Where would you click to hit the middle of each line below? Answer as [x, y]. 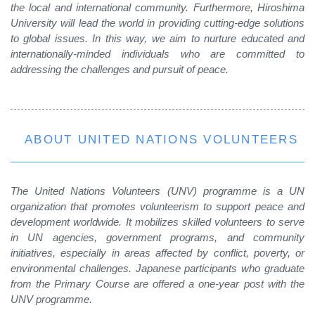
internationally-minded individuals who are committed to [157, 54]
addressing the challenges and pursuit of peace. [120, 69]
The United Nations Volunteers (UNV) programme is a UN [157, 191]
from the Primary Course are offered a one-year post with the [157, 284]
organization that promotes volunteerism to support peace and [157, 206]
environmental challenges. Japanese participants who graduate [157, 268]
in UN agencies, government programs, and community [157, 237]
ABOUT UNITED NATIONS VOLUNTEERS [161, 139]
